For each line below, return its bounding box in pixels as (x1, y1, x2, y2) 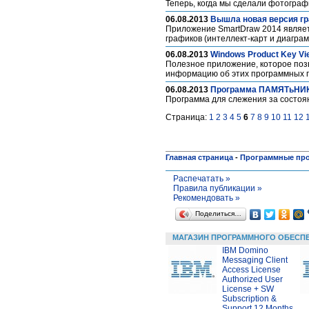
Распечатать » (173, 174, 230, 183)
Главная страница (166, 153, 233, 161)
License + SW (222, 284, 274, 294)
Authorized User (222, 275, 283, 284)
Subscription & (222, 294, 277, 303)
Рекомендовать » (173, 193, 240, 203)
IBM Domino (222, 246, 268, 255)
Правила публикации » (173, 183, 262, 193)
